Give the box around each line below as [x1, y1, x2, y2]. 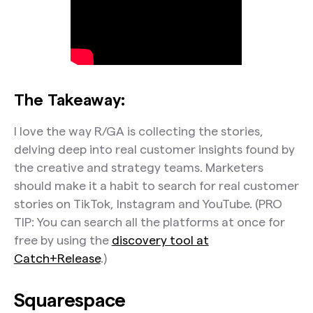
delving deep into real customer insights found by [13, 143, 295, 156]
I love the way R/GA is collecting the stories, [13, 124, 263, 138]
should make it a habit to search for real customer [13, 179, 299, 193]
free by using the [13, 233, 112, 247]
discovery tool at [111, 233, 209, 247]
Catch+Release [13, 252, 101, 265]
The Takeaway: [13, 90, 125, 108]
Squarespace [13, 289, 125, 310]
